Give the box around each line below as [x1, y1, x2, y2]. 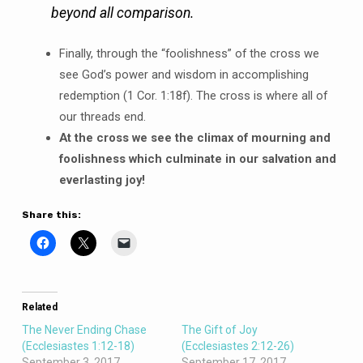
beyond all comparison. [51, 5, 195, 22]
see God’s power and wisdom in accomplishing [58, 66, 309, 82]
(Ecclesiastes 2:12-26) [181, 339, 294, 352]
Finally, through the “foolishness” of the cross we [58, 45, 319, 61]
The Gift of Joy [181, 322, 258, 336]
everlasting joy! [58, 172, 145, 187]
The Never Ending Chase [21, 322, 147, 336]
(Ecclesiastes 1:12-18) [21, 339, 135, 352]
